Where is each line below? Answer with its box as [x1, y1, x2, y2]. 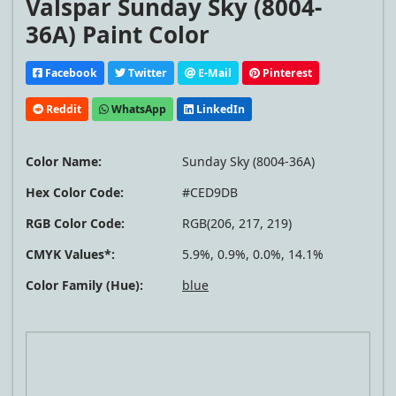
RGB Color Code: [26, 215, 125, 232]
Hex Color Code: [26, 184, 124, 202]
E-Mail [195, 65, 232, 80]
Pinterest [260, 65, 312, 80]
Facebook [42, 65, 97, 80]
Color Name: [26, 153, 102, 171]
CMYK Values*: [26, 246, 115, 263]
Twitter [126, 65, 167, 80]
